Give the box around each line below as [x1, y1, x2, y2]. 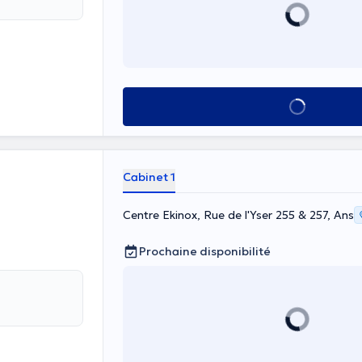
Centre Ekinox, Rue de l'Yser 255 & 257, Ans [123, 208, 354, 222]
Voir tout [270, 99, 324, 115]
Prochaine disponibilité [139, 244, 271, 259]
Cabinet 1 [123, 170, 175, 184]
